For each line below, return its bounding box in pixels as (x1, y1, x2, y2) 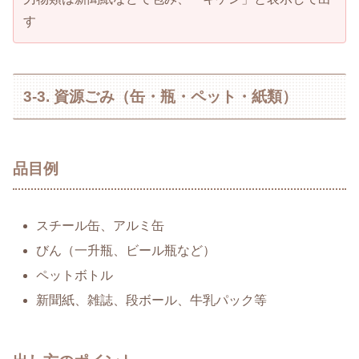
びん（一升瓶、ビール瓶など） (36, 243, 216, 257)
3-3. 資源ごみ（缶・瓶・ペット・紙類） (23, 87, 298, 105)
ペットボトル (36, 268, 114, 283)
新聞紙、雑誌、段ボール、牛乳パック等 (36, 293, 268, 308)
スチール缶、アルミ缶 (36, 218, 165, 232)
